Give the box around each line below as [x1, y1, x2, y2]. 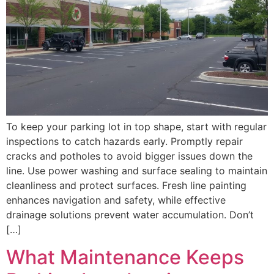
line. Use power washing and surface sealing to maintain [6, 165, 267, 177]
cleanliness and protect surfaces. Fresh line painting [6, 179, 246, 192]
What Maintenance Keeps [6, 245, 244, 269]
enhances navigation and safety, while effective [6, 194, 226, 207]
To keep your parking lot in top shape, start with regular [6, 120, 267, 133]
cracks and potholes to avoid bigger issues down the [6, 150, 253, 163]
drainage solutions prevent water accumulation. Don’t [6, 209, 254, 221]
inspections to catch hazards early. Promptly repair [6, 135, 243, 148]
